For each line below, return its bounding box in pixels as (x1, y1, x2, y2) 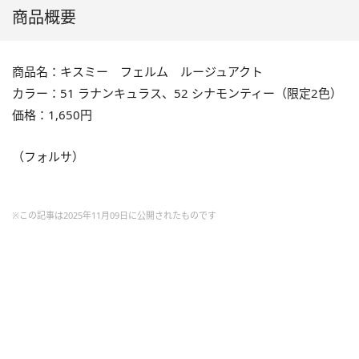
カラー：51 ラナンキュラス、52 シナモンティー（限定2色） (12, 85, 342, 102)
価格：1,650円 (12, 107, 92, 123)
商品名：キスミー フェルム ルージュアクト (12, 63, 263, 80)
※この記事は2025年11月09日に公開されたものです (12, 209, 216, 222)
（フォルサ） (12, 148, 84, 165)
